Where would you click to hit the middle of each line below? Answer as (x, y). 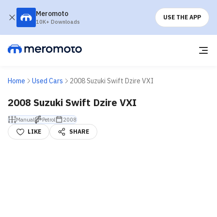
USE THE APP (182, 17)
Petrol (49, 119)
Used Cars (47, 81)
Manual (25, 119)
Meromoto (52, 14)
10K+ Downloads (58, 22)
